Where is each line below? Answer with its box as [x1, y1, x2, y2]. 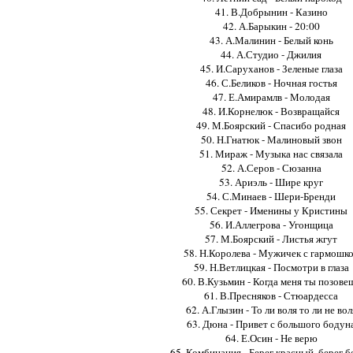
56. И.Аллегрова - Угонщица [209, 217, 333, 232]
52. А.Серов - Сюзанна [221, 160, 321, 175]
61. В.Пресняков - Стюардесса [204, 288, 338, 303]
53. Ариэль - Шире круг [219, 174, 323, 189]
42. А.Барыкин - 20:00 [222, 18, 320, 33]
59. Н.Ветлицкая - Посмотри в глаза [193, 259, 349, 274]
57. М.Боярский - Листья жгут [205, 231, 337, 246]
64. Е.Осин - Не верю [225, 330, 318, 345]
